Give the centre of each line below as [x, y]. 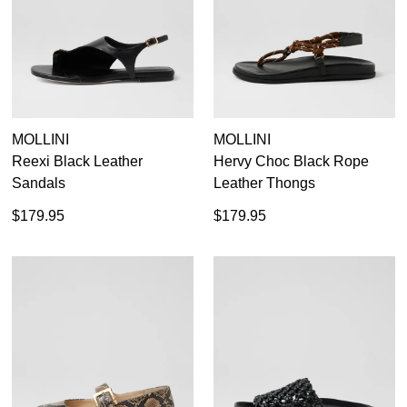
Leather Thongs [264, 183]
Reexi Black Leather [77, 161]
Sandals [39, 183]
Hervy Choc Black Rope [291, 161]
